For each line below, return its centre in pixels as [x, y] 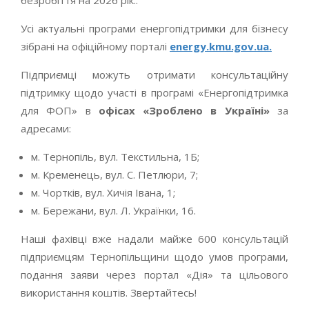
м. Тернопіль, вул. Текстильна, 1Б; [115, 156]
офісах [117, 110]
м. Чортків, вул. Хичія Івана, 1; [103, 192]
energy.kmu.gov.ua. [221, 46]
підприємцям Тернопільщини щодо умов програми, [154, 256]
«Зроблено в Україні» [210, 110]
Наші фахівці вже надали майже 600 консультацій [154, 238]
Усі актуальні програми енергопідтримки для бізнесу [154, 28]
